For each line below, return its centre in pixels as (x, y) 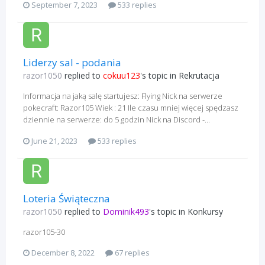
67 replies (131, 253)
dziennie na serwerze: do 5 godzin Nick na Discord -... (117, 120)
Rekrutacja (199, 76)
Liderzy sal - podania (72, 63)
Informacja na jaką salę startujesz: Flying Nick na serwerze (123, 96)
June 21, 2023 (54, 140)
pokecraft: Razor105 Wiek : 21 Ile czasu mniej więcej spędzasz (131, 108)
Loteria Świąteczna (67, 198)
